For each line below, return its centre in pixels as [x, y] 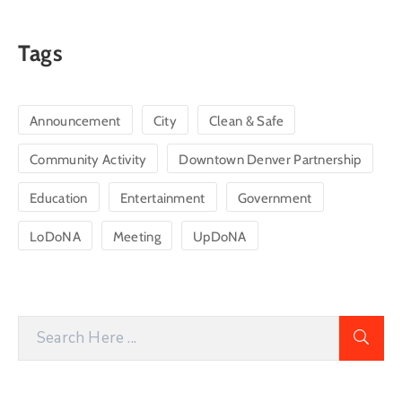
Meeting [136, 236]
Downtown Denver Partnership [270, 159]
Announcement [75, 121]
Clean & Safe [246, 121]
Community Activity [88, 159]
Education [59, 198]
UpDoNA [219, 236]
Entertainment [162, 198]
